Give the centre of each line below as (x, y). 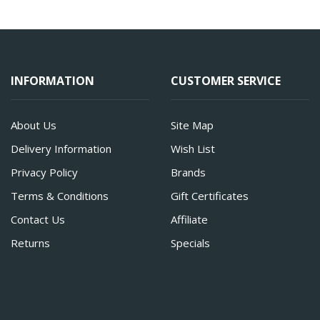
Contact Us (38, 219)
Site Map (192, 125)
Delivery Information (61, 149)
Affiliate (189, 219)
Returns (30, 243)
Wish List (193, 149)
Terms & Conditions (60, 196)
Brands (188, 172)
